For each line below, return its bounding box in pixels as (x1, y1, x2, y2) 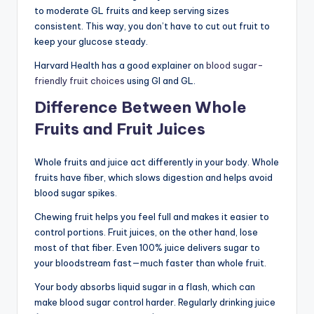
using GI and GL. (125, 74, 196, 86)
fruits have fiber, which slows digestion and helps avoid (34, 171, 273, 183)
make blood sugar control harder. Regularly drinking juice (34, 296, 275, 308)
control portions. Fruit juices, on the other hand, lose (34, 226, 258, 238)
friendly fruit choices (34, 74, 125, 86)
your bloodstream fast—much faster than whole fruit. (34, 257, 266, 268)
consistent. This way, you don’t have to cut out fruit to (34, 20, 270, 32)
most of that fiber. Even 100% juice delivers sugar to (34, 241, 260, 253)
